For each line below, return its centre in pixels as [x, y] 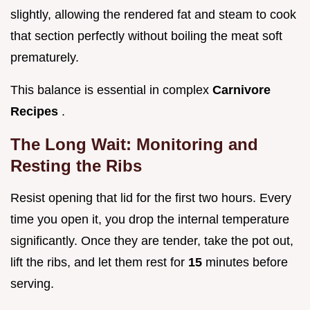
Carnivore [241, 90]
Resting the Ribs [76, 166]
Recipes [36, 112]
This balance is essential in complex [111, 90]
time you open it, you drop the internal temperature [150, 220]
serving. [32, 284]
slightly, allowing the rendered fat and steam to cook [153, 15]
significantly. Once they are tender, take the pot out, [152, 241]
